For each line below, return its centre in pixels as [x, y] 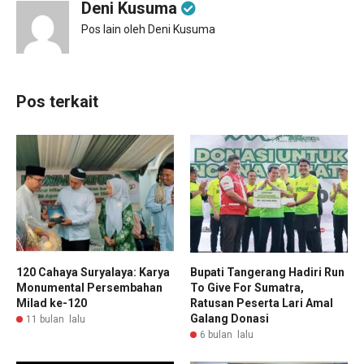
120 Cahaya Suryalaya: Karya [93, 273]
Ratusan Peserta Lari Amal [262, 303]
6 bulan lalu [227, 335]
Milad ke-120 [52, 303]
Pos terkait [57, 101]
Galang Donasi [230, 319]
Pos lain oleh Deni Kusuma [148, 29]
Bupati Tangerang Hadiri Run [267, 273]
